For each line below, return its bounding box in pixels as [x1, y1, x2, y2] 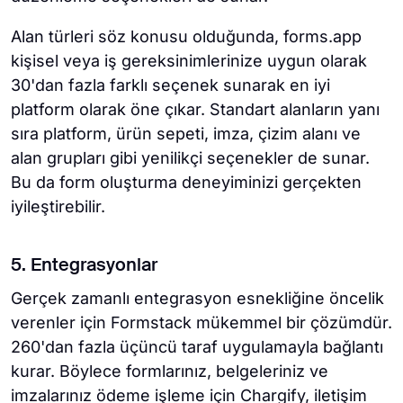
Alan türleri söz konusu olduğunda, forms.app [11, 27, 362, 47]
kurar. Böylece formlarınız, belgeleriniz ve [11, 362, 328, 381]
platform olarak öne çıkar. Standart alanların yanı [11, 100, 380, 120]
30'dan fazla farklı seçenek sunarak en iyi [11, 76, 330, 95]
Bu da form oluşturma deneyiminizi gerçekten [11, 173, 362, 193]
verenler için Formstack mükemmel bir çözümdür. [11, 313, 392, 333]
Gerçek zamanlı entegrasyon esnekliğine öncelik [11, 289, 384, 309]
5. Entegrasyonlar [11, 257, 157, 276]
